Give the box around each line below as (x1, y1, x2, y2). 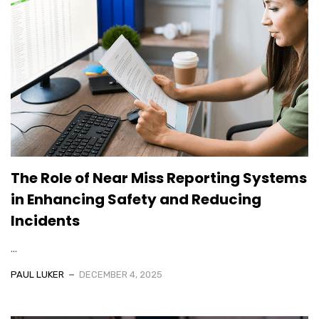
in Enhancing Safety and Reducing (11, 189, 261, 209)
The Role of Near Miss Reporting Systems (11, 167, 307, 188)
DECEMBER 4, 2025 (79, 268, 162, 280)
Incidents (11, 210, 80, 231)
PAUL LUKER (11, 268, 64, 280)
